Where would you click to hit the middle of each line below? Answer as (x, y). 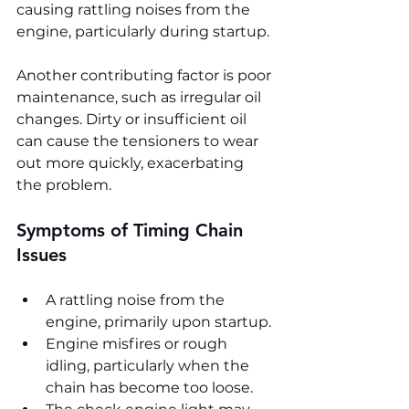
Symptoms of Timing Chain (132, 230)
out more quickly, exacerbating (132, 163)
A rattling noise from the (137, 299)
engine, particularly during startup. (143, 31)
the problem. (64, 184)
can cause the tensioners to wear (139, 141)
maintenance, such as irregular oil (141, 97)
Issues (42, 254)
